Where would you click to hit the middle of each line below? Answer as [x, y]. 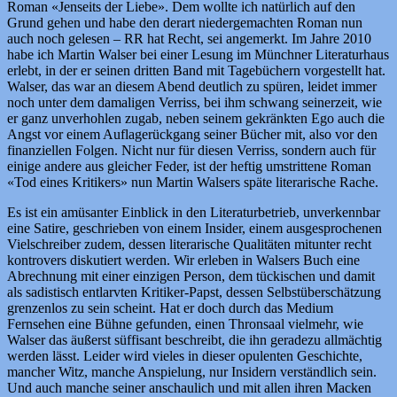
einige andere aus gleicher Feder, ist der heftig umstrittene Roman [189, 166]
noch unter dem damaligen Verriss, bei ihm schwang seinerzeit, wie [195, 102]
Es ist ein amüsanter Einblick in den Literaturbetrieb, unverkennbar [194, 212]
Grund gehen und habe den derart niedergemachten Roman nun [185, 22]
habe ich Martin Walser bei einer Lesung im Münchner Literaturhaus [198, 54]
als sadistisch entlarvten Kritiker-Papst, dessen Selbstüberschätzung [194, 292]
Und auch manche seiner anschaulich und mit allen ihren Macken [189, 387]
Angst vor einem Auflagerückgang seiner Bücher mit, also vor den [192, 134]
